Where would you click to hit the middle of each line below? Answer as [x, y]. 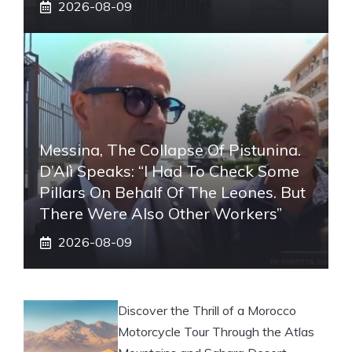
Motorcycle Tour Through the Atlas [216, 332]
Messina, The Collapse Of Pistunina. [170, 150]
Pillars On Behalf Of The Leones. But [172, 192]
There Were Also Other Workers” [161, 214]
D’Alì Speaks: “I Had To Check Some [169, 171]
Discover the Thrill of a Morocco [207, 311]
